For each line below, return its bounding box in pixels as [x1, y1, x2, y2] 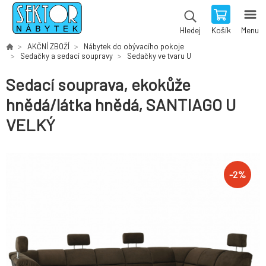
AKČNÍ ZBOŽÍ [27, 42, 69, 51]
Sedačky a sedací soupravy [20, 51, 113, 61]
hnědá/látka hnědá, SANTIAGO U [6, 94, 236, 115]
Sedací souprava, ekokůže [6, 74, 191, 95]
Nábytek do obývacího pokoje [84, 42, 184, 51]
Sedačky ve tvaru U [127, 51, 191, 61]
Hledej [179, 26, 201, 35]
